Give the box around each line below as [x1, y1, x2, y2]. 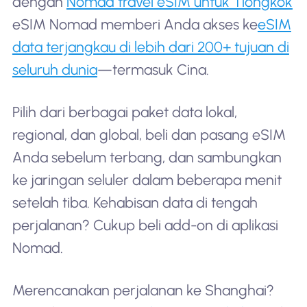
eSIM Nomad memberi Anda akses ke [12, 16, 258, 34]
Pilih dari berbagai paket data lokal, [12, 103, 237, 121]
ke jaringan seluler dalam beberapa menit [12, 171, 282, 188]
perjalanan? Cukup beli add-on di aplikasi [12, 216, 278, 234]
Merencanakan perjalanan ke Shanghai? [12, 281, 274, 299]
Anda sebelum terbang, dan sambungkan [12, 148, 282, 166]
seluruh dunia [12, 61, 97, 79]
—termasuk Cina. [97, 61, 209, 79]
